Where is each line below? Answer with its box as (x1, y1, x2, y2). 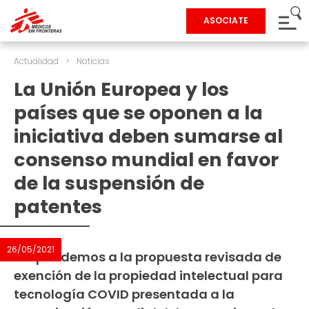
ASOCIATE (203, 14, 248, 26)
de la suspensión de (14, 170, 204, 196)
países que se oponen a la (14, 100, 263, 126)
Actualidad (14, 55, 59, 67)
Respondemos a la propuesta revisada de (14, 248, 281, 266)
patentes (14, 194, 102, 219)
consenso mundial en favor (14, 147, 279, 172)
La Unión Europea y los (14, 77, 229, 102)
